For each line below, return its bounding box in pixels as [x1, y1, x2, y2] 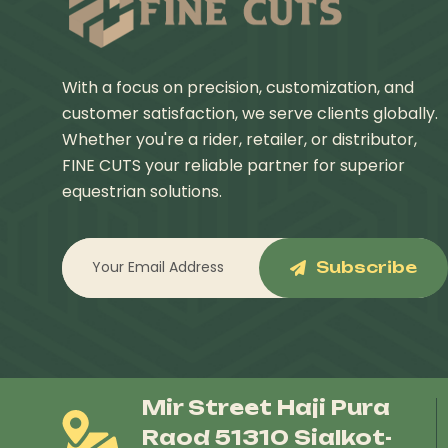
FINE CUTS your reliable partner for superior [62, 153, 405, 177]
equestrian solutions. [62, 179, 222, 203]
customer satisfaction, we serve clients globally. [62, 101, 438, 125]
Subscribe [316, 257, 418, 277]
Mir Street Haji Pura [142, 394, 390, 420]
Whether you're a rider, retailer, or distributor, [62, 127, 417, 151]
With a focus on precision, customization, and [62, 75, 414, 99]
